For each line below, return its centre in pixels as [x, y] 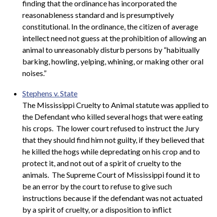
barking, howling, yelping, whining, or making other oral [113, 62]
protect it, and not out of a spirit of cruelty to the [102, 163]
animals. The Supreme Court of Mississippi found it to [111, 175]
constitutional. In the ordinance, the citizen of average [110, 27]
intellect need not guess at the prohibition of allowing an [114, 38]
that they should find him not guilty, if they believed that [113, 140]
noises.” [34, 73]
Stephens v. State [50, 93]
